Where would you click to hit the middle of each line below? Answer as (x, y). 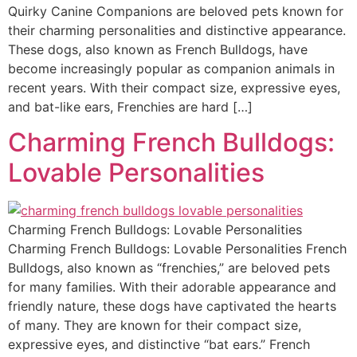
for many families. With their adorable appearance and (172, 287)
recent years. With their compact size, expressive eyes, (174, 88)
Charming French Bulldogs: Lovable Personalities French (177, 249)
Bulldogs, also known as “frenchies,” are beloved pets (169, 268)
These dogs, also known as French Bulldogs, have (158, 49)
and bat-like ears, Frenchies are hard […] (130, 107)
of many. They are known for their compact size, (155, 326)
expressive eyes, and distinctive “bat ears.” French (159, 345)
